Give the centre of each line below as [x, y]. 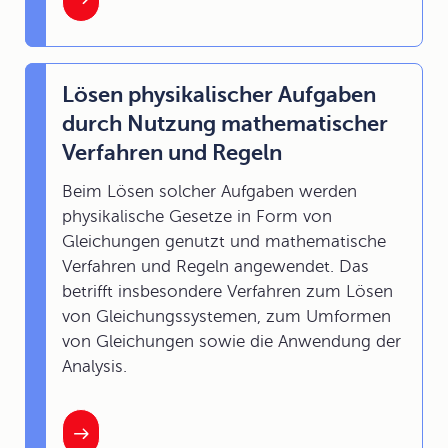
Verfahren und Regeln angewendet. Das [215, 267]
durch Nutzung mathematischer [225, 124]
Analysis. [94, 367]
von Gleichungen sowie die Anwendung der [231, 342]
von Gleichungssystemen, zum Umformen [226, 317]
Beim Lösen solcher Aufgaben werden [209, 192]
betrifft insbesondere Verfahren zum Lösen [227, 292]
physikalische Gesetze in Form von [197, 217]
